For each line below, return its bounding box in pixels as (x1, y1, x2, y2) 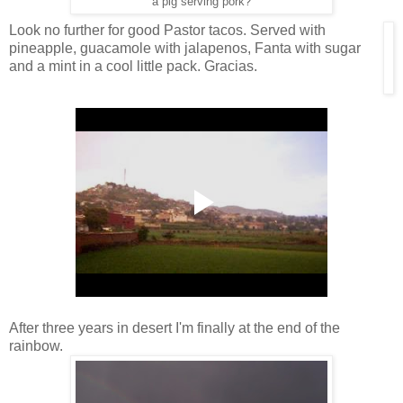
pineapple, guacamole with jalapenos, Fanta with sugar (9, 40, 361, 56)
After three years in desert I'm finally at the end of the (9, 320, 340, 336)
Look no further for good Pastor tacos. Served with (9, 22, 326, 38)
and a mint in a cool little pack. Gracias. (9, 58, 257, 74)
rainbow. (9, 338, 63, 354)
